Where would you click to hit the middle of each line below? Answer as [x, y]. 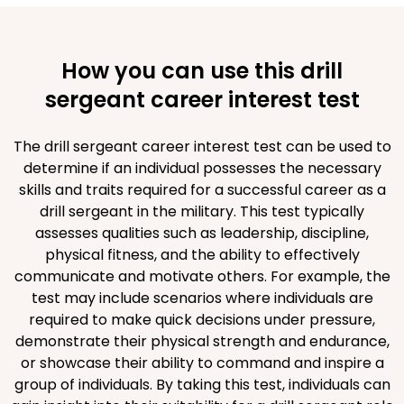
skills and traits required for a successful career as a [202, 190]
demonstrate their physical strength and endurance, [202, 341]
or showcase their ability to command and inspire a [202, 363]
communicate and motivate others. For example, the [202, 276]
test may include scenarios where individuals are [202, 298]
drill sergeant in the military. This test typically [202, 211]
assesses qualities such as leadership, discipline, [202, 233]
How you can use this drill [202, 71]
